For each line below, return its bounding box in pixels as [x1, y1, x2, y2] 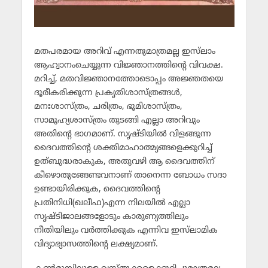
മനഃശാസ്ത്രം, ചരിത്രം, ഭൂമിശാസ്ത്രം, [33, 102, 182, 112]
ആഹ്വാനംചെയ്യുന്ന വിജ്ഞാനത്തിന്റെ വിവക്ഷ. [33, 60, 223, 71]
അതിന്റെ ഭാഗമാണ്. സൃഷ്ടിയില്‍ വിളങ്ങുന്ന [33, 129, 211, 140]
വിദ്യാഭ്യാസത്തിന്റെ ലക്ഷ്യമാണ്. [33, 239, 158, 250]
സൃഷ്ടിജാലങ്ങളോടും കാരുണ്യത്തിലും [33, 212, 188, 223]
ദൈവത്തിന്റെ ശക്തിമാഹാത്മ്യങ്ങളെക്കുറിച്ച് [33, 143, 212, 154]
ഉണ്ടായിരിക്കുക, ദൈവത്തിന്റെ [33, 184, 160, 195]
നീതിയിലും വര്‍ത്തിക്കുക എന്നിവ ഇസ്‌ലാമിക [33, 226, 218, 236]
